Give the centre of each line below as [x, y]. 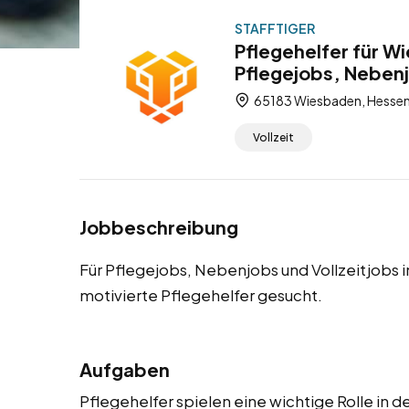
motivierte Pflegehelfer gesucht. [201, 295]
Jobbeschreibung [159, 227]
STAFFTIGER [275, 28]
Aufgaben [125, 370]
